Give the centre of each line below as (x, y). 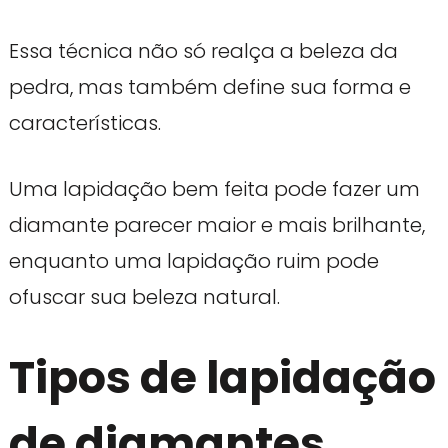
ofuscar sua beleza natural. (144, 296)
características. (84, 122)
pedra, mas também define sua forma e (209, 86)
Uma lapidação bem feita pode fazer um (214, 188)
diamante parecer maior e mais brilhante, (216, 224)
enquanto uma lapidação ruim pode (193, 260)
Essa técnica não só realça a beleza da (203, 50)
